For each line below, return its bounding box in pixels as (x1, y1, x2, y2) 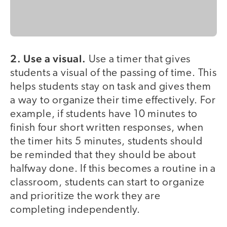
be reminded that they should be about (10, 149, 196, 161)
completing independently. (10, 204, 141, 215)
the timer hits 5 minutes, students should (10, 136, 203, 147)
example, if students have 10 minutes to (10, 108, 198, 120)
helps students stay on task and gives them (10, 81, 211, 92)
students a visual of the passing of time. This (10, 67, 217, 79)
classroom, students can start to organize (10, 177, 205, 188)
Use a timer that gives (86, 54, 191, 65)
